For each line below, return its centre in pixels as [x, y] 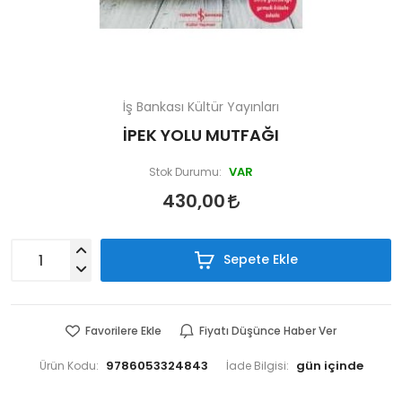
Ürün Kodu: [69, 366]
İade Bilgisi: [257, 366]
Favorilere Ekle [123, 331]
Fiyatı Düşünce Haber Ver [268, 331]
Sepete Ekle [258, 259]
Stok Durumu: [185, 172]
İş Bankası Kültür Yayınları [201, 107]
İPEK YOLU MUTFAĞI [201, 135]
